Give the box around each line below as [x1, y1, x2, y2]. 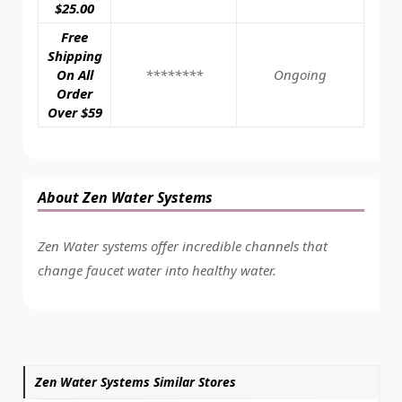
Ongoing [274, 65, 327, 83]
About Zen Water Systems [38, 187, 213, 207]
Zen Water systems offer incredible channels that [38, 236, 328, 255]
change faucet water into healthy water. [38, 260, 276, 279]
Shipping [47, 46, 102, 65]
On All [56, 65, 93, 83]
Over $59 [47, 102, 102, 121]
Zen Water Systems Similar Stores [35, 372, 237, 390]
